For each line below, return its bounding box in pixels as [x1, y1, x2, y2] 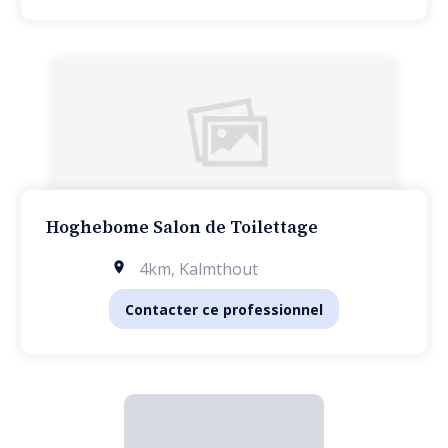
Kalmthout [179, 257, 258, 280]
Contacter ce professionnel [125, 299, 323, 319]
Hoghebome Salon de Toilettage [45, 215, 318, 239]
